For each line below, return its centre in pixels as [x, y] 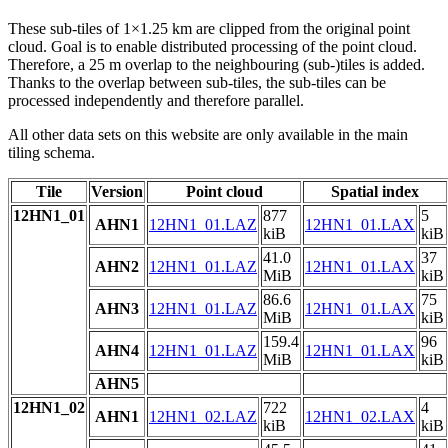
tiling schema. [51, 153]
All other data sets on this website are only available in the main [208, 135]
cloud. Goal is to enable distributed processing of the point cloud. [212, 47]
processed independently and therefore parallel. [156, 101]
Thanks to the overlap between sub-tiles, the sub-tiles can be [197, 83]
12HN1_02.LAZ [203, 417]
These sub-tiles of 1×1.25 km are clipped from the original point [209, 29]
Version [117, 192]
